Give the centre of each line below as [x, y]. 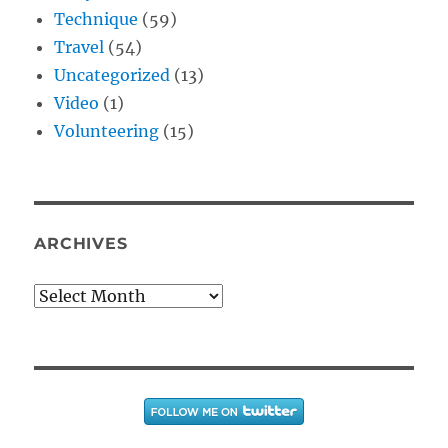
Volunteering [107, 130]
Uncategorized [112, 74]
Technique [96, 18]
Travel [79, 46]
